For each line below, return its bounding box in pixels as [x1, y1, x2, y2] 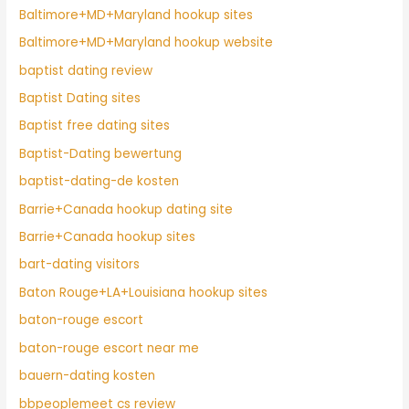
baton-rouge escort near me [19, 339, 200, 357]
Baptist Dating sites [19, 89, 142, 108]
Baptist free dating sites [19, 117, 171, 135]
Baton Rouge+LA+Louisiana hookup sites [19, 283, 268, 301]
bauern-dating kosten [19, 367, 156, 385]
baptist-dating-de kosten [19, 173, 180, 191]
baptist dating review [19, 61, 153, 79]
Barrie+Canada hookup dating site [19, 200, 234, 218]
